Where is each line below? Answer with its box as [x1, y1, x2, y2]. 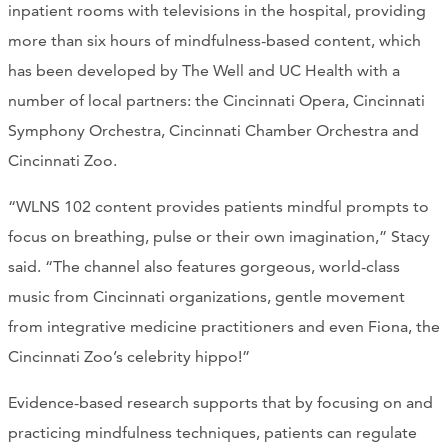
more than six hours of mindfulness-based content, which [8, 31, 421, 51]
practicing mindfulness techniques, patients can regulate [8, 423, 417, 443]
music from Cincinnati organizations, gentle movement [8, 287, 405, 307]
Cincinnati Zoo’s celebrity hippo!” [8, 347, 250, 367]
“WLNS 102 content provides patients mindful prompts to [8, 197, 429, 217]
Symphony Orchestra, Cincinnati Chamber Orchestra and [8, 121, 419, 141]
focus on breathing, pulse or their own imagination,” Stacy [8, 227, 430, 247]
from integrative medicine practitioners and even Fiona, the [8, 317, 440, 337]
